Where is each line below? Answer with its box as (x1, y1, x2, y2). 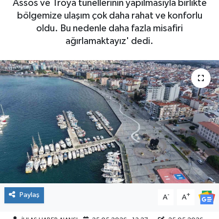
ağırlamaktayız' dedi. (66, 36, 153, 46)
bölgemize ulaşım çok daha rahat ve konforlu (17, 11, 202, 21)
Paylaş (19, 191, 40, 199)
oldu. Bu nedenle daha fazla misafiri (36, 23, 183, 34)
